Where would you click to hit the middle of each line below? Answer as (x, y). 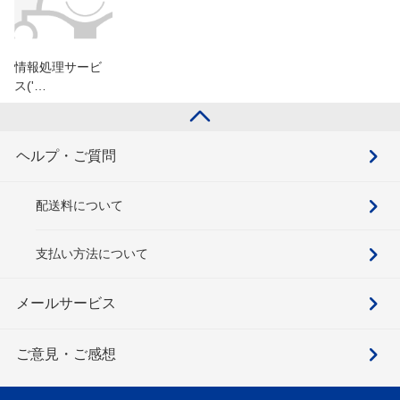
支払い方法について (92, 254)
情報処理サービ (58, 67)
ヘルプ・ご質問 (66, 156)
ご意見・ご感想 (66, 354)
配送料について (79, 206)
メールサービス (66, 304)
